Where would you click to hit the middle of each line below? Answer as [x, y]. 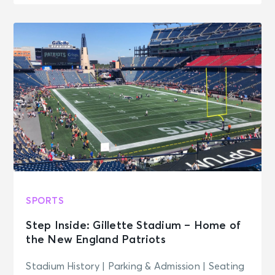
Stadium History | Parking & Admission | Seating [135, 267]
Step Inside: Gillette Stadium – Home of [134, 226]
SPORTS [45, 201]
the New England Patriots [96, 240]
